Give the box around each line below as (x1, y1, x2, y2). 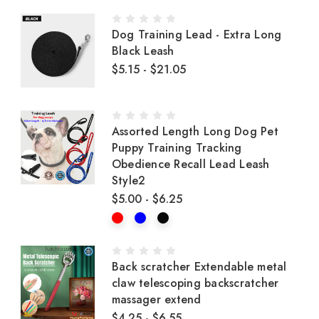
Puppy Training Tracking (111, 140, 242, 156)
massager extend (111, 291, 202, 308)
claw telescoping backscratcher (111, 275, 279, 291)
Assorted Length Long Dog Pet (111, 123, 278, 140)
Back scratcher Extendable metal (111, 258, 287, 275)
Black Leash (111, 43, 174, 59)
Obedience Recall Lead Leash (111, 156, 270, 172)
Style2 (111, 172, 146, 189)
